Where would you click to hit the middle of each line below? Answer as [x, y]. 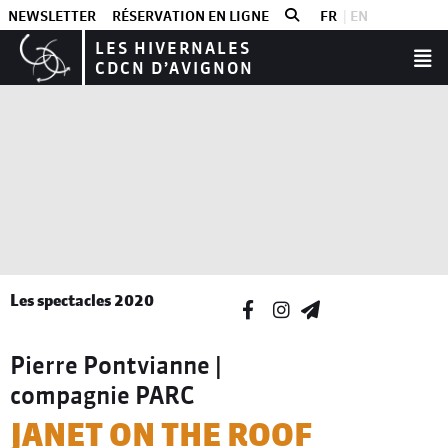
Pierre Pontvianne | [116, 365]
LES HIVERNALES [173, 48]
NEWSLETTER [52, 16]
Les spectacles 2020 [82, 300]
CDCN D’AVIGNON [174, 68]
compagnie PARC [102, 395]
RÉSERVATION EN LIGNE [190, 16]
